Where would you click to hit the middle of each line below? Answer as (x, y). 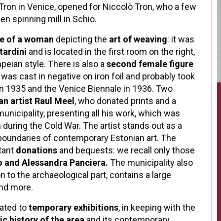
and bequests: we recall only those (127, 150)
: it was (181, 39)
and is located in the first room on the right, (111, 52)
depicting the (80, 39)
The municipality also (150, 163)
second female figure (150, 64)
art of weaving (137, 39)
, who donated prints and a (125, 101)
